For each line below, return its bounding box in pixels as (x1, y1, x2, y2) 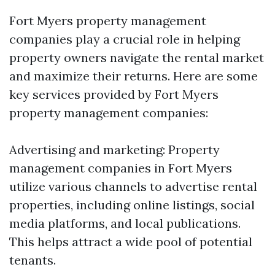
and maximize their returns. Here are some (9, 68, 258, 83)
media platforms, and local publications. (9, 215, 241, 231)
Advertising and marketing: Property (9, 142, 220, 157)
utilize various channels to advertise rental (9, 179, 257, 194)
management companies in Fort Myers (9, 160, 232, 176)
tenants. (9, 252, 56, 268)
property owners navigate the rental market (9, 50, 264, 65)
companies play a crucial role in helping (9, 31, 240, 47)
